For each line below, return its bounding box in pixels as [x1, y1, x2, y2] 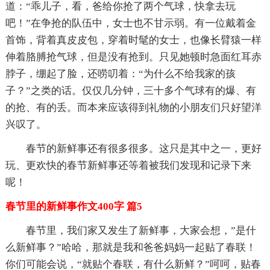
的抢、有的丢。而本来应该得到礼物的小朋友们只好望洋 [5, 101, 262, 113]
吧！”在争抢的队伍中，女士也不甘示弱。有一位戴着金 [5, 17, 256, 29]
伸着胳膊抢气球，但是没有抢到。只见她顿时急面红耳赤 [5, 51, 262, 63]
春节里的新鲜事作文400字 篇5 [5, 200, 142, 212]
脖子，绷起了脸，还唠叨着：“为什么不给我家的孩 [5, 67, 236, 80]
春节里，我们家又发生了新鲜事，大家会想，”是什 [25, 224, 256, 236]
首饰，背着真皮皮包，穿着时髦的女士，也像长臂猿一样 [5, 34, 262, 46]
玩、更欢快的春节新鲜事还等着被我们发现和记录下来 [5, 159, 251, 171]
